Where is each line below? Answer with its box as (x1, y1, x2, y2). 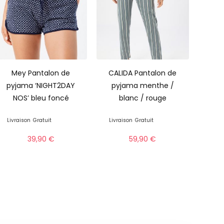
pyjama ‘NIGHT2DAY (6, 80, 75, 90)
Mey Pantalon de (11, 67, 70, 78)
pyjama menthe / (111, 80, 174, 90)
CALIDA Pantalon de (108, 67, 177, 78)
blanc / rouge (118, 92, 166, 103)
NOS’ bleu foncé (12, 92, 69, 103)
